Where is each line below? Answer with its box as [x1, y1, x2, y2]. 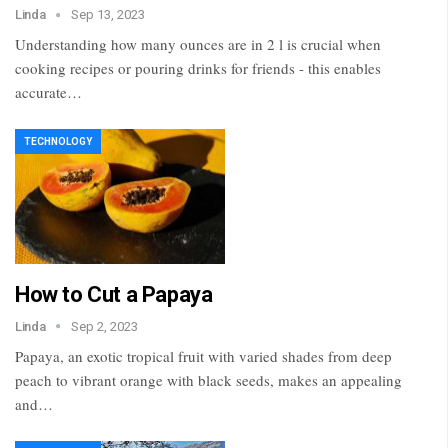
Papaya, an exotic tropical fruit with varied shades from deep [15, 345, 392, 366]
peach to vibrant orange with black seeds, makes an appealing [15, 369, 402, 390]
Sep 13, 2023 [71, 7, 146, 23]
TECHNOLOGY [24, 136, 92, 148]
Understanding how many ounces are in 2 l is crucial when [15, 34, 381, 55]
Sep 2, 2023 [71, 318, 139, 334]
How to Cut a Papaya [15, 281, 213, 307]
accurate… [15, 82, 82, 103]
